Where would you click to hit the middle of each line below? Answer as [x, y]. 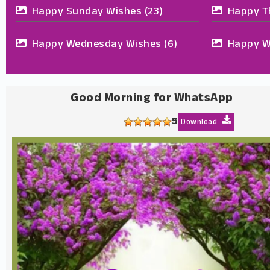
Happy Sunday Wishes [86, 12]
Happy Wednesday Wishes [96, 45]
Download [200, 122]
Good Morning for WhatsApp [152, 99]
